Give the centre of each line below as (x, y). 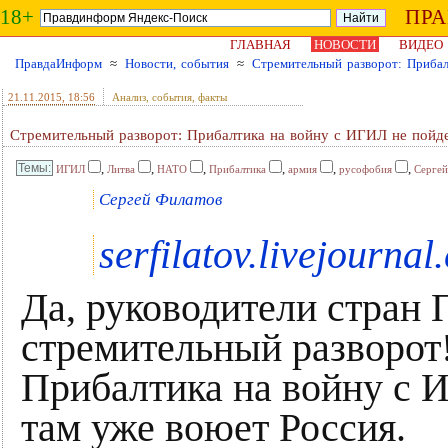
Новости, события (177, 63)
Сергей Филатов (160, 199)
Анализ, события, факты (169, 97)
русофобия (365, 169)
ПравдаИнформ (58, 63)
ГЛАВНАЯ (260, 44)
